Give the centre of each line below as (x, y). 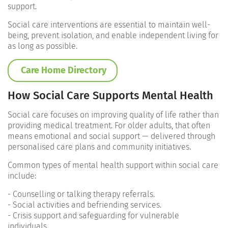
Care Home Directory (63, 70)
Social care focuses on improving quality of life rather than (113, 115)
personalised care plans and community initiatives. (99, 147)
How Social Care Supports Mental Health (110, 96)
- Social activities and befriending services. (84, 205)
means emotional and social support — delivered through (111, 136)
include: (22, 176)
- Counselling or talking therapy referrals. (81, 194)
